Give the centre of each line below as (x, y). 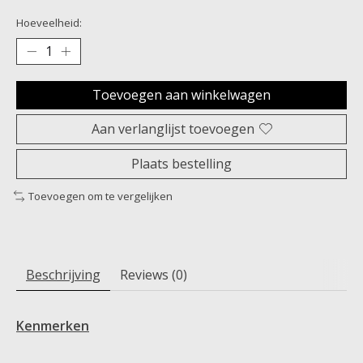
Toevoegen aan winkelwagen (181, 94)
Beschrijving (63, 274)
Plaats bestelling (181, 163)
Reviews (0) (154, 274)
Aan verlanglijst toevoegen (173, 128)
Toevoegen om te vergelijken (100, 196)
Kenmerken (53, 325)
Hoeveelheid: (49, 22)
